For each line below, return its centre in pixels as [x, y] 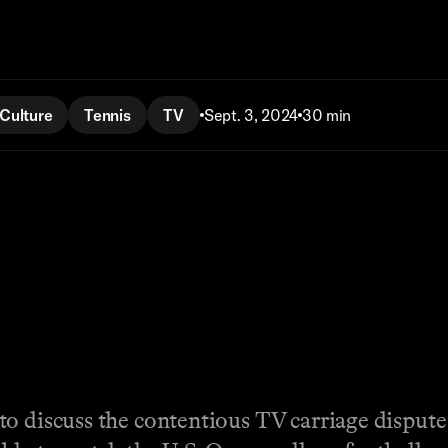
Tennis [107, 114]
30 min [326, 114]
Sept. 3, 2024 [251, 114]
